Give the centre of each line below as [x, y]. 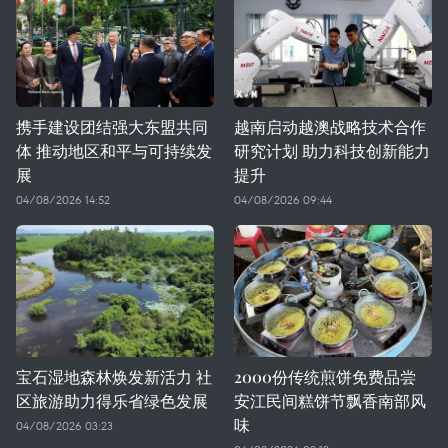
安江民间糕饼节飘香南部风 [330, 400]
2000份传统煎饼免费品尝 [325, 376]
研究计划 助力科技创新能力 [332, 150]
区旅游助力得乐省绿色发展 [112, 400]
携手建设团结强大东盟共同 [112, 126]
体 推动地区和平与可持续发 [114, 150]
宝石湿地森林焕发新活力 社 [114, 376]
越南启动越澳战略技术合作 [330, 126]
